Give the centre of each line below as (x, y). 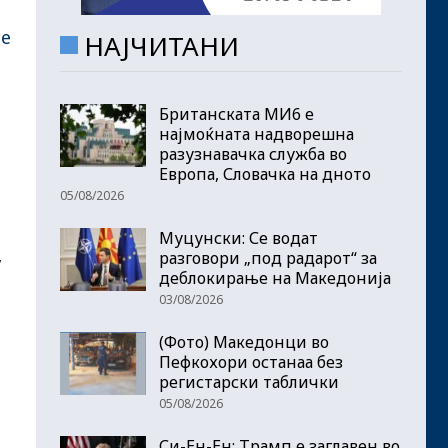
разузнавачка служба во (253, 153)
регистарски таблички (249, 381)
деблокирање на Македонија (275, 277)
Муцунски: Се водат (238, 237)
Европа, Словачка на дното (265, 173)
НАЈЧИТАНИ (161, 46)
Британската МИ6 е (236, 113)
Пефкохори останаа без (251, 361)
